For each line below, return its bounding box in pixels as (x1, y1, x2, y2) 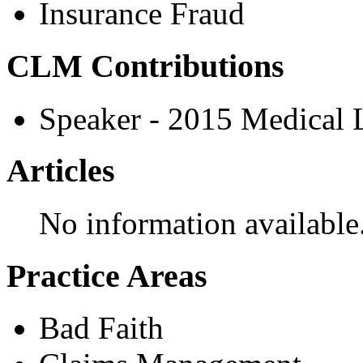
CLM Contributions (6, 47, 284, 84)
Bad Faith (39, 310, 164, 346)
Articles (6, 152, 115, 190)
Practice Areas (6, 257, 207, 294)
